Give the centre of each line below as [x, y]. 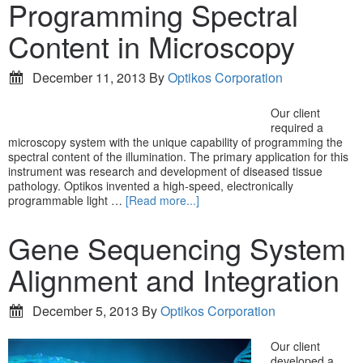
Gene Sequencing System [177, 248]
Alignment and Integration [174, 279]
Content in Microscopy [152, 46]
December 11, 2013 [89, 77]
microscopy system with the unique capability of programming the [175, 142]
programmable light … [67, 200]
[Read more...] [162, 200]
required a [297, 127]
